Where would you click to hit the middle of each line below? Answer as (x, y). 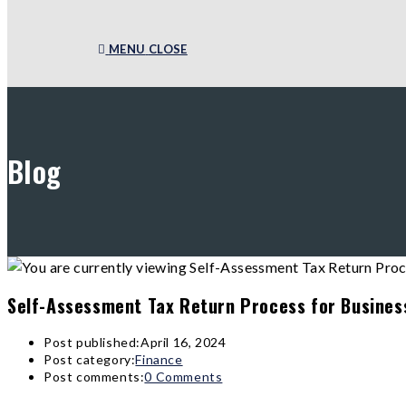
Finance (159, 360)
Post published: (92, 343)
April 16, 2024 (184, 343)
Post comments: (94, 377)
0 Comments (184, 377)
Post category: (90, 360)
